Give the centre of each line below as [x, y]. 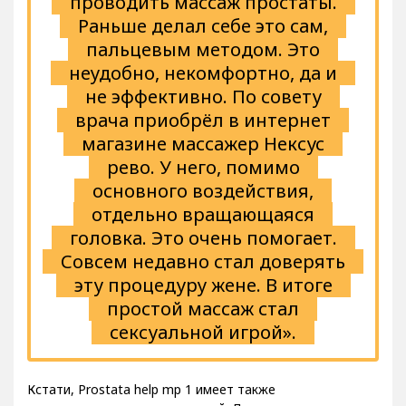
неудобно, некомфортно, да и [203, 73]
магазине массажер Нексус [203, 144]
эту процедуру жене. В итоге [203, 285]
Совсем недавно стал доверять [203, 262]
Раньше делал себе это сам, [203, 26]
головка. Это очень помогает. [203, 238]
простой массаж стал [203, 309]
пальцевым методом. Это [203, 50]
